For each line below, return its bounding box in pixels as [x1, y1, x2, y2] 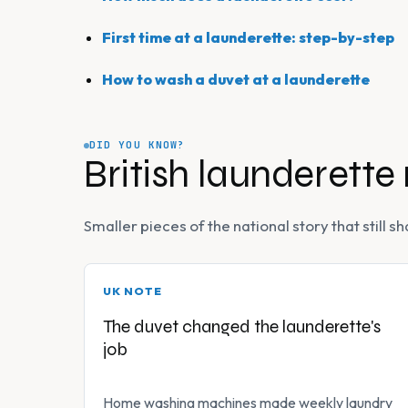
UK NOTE [103, 284, 162, 299]
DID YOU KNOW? [89, 138, 186, 152]
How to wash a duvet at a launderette [102, 70, 370, 89]
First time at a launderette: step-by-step [102, 28, 394, 47]
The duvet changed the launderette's [103, 316, 381, 338]
